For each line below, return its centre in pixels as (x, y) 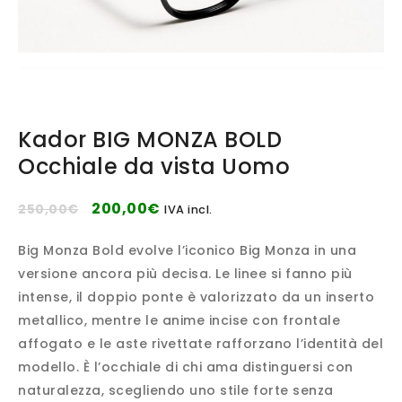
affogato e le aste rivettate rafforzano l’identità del (201, 344)
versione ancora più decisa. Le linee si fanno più (185, 274)
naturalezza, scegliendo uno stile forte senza (176, 390)
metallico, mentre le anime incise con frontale (179, 320)
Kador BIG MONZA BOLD (150, 140)
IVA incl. (188, 210)
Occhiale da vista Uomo (154, 166)
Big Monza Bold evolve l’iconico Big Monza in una (187, 250)
